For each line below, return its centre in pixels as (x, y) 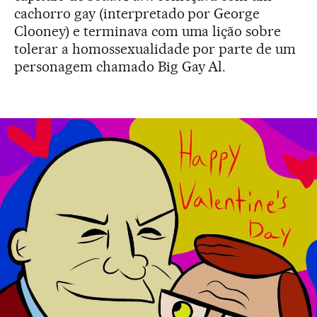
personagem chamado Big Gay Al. (120, 66)
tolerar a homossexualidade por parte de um (155, 48)
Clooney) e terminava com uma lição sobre (148, 31)
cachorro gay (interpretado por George (137, 13)
